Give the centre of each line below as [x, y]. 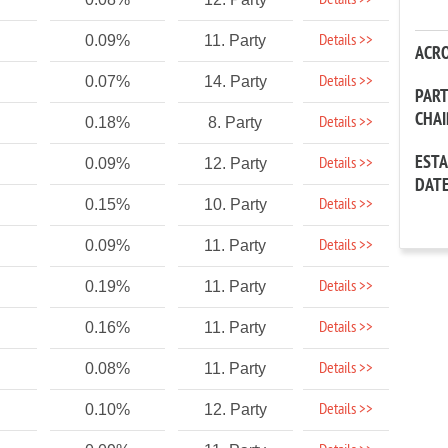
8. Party [235, 122]
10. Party [235, 204]
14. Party [235, 81]
